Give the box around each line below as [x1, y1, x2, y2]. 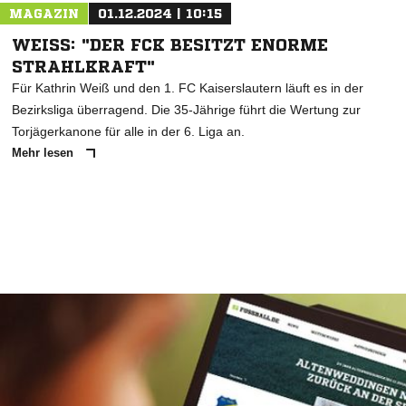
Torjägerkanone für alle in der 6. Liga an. [12, 124, 245, 139]
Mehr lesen [12, 146, 77, 159]
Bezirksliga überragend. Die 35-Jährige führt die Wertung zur [12, 102, 361, 117]
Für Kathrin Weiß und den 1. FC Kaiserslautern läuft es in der [12, 81, 363, 95]
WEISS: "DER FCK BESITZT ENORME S [12, 36, 328, 53]
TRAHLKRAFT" [12, 58, 147, 74]
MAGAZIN [9, 7, 79, 20]
